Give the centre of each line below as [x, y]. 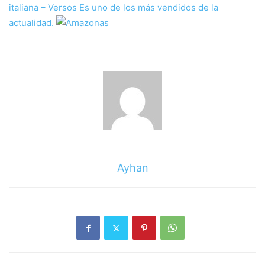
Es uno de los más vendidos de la [148, 8]
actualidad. [33, 23]
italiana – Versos [43, 8]
